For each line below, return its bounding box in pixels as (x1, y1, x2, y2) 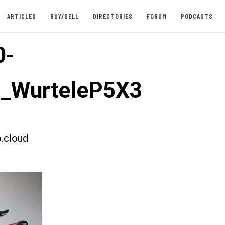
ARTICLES (7, 12, 36, 20)
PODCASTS (180, 12, 213, 20)
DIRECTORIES (92, 12, 133, 20)
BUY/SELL (50, 12, 79, 20)
